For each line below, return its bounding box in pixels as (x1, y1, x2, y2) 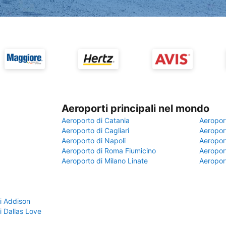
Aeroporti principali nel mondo (62, 102, 209, 115)
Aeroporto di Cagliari (62, 126, 129, 135)
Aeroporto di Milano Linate (62, 156, 148, 165)
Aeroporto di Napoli (62, 136, 126, 145)
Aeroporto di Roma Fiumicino (62, 146, 156, 155)
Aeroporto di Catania (62, 116, 130, 125)
